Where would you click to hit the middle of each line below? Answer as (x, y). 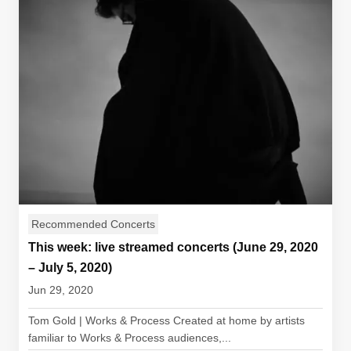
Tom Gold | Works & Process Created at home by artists (166, 320)
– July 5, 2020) (70, 268)
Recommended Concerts (93, 224)
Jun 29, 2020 (61, 290)
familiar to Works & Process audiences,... (130, 338)
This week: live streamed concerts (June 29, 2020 (173, 247)
